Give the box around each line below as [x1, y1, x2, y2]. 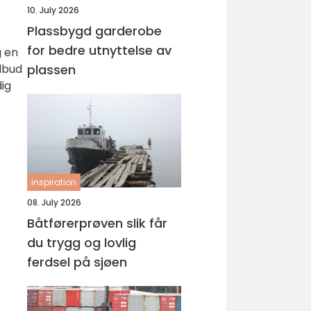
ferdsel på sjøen [27, 253, 127, 271]
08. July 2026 [27, 196, 81, 208]
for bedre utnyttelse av [27, 42, 171, 59]
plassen [27, 61, 76, 78]
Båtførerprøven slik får [27, 215, 126, 232]
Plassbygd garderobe [27, 22, 162, 40]
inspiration [31, 176, 76, 188]
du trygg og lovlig [27, 234, 136, 251]
